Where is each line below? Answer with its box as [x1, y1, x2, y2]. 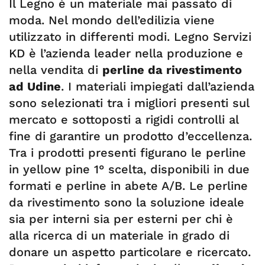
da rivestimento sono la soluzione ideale [9, 195, 244, 209]
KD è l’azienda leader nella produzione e [9, 46, 243, 60]
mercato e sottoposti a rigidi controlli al [9, 112, 238, 127]
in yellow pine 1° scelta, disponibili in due [9, 162, 250, 176]
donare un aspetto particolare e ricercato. [9, 245, 251, 259]
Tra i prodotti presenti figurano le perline [9, 146, 246, 160]
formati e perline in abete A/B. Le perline [9, 179, 248, 193]
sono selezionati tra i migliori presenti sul [9, 96, 249, 110]
